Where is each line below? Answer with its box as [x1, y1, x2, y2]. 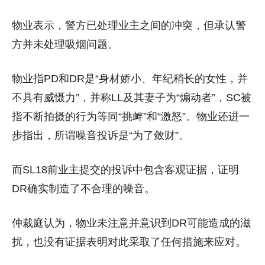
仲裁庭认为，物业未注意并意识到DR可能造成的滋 [12, 217, 251, 230]
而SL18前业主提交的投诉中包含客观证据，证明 [12, 164, 239, 176]
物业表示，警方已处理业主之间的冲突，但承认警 [12, 20, 246, 32]
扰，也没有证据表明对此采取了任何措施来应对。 [12, 236, 246, 248]
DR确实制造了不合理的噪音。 [12, 183, 155, 195]
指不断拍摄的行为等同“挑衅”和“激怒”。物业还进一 [12, 111, 250, 123]
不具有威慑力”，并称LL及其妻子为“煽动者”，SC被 [12, 92, 251, 104]
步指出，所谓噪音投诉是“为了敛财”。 [12, 130, 189, 142]
